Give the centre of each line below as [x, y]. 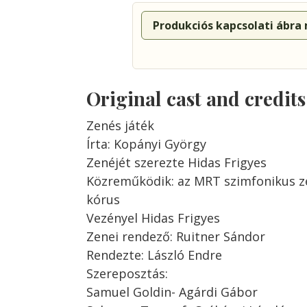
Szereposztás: [127, 273]
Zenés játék [120, 125]
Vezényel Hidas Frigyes [153, 218]
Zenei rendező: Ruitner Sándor [176, 236]
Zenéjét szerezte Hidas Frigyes [176, 162]
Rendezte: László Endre [154, 255]
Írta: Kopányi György [146, 144]
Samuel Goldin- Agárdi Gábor [172, 292]
